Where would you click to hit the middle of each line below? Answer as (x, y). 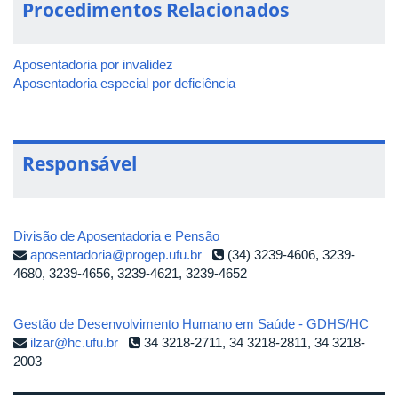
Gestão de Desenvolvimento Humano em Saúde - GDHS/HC (191, 323)
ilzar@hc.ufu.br (74, 342)
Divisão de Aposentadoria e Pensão (116, 235)
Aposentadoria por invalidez (93, 64)
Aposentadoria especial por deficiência (124, 83)
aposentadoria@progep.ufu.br (116, 254)
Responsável (80, 163)
